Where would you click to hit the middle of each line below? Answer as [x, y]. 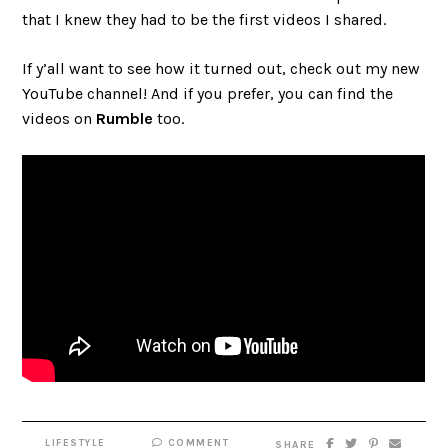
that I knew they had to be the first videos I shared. [204, 19]
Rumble [125, 118]
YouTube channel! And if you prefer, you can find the [208, 93]
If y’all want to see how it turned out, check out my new [221, 68]
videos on [59, 118]
